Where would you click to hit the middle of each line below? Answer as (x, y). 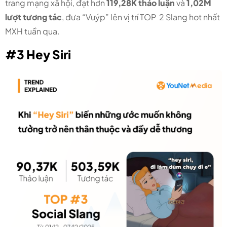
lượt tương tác (33, 17)
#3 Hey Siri (38, 54)
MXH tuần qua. (32, 31)
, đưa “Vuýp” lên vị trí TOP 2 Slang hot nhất (141, 17)
